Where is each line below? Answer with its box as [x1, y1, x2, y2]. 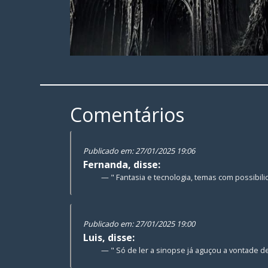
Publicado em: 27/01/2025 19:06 [83, 145, 195, 156]
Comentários [70, 102, 184, 127]
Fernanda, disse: [83, 158, 160, 171]
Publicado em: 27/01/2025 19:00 [83, 218, 195, 229]
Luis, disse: [83, 231, 135, 244]
